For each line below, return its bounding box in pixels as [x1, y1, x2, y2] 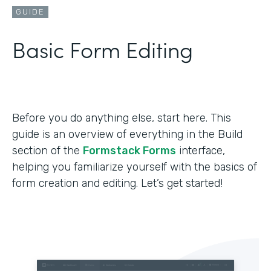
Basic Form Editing [12, 33, 193, 64]
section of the [12, 143, 83, 157]
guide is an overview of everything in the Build [12, 127, 243, 141]
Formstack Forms [83, 143, 176, 157]
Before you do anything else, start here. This [12, 111, 231, 125]
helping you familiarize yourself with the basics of [12, 160, 257, 174]
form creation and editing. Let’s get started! [12, 176, 223, 190]
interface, [176, 143, 225, 157]
